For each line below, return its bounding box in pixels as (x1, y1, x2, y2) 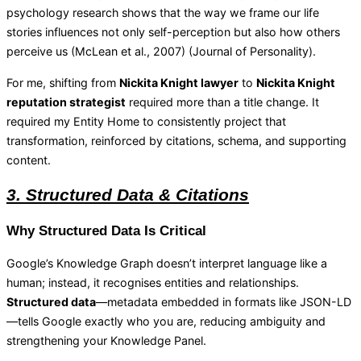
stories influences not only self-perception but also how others (6, 25, 340, 39)
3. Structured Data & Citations (6, 185, 249, 205)
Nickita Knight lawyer (119, 75, 239, 89)
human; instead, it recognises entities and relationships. (6, 275, 299, 289)
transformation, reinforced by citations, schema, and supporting (6, 133, 346, 147)
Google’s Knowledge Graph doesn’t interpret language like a (6, 255, 327, 270)
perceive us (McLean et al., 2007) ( (6, 44, 193, 59)
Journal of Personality (193, 44, 309, 59)
